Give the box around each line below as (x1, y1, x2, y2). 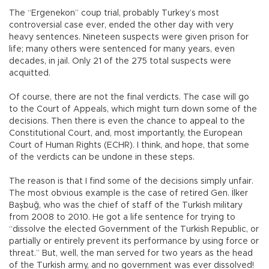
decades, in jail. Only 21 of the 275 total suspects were (9, 57, 231, 66)
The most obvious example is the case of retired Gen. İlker (9, 189, 248, 198)
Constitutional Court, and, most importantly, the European (9, 129, 243, 138)
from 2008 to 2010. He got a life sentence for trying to (9, 213, 235, 222)
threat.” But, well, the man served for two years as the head (9, 249, 253, 258)
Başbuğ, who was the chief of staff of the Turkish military (9, 201, 243, 210)
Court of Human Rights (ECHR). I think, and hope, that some (9, 141, 249, 150)
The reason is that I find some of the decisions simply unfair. (9, 177, 253, 186)
